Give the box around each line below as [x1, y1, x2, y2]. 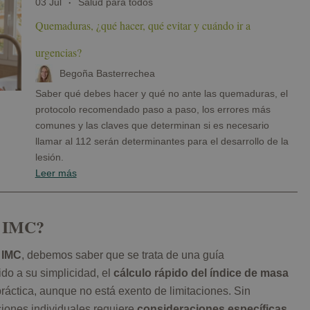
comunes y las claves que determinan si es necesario [35, 119, 269, 131]
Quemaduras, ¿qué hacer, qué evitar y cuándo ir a [35, 18, 250, 33]
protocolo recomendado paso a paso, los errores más [35, 103, 271, 115]
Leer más [35, 167, 77, 179]
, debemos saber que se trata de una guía [21, 248, 224, 261]
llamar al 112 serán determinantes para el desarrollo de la [35, 135, 289, 147]
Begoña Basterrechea [60, 67, 156, 79]
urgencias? [35, 45, 82, 60]
